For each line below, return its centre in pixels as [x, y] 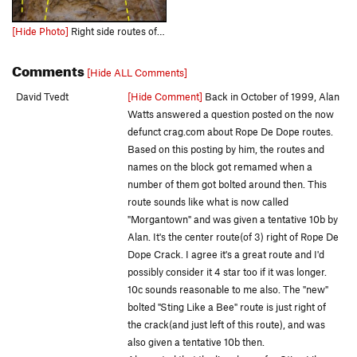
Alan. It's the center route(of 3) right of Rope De [233, 237]
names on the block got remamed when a [220, 167]
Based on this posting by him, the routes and [226, 149]
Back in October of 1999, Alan [271, 97]
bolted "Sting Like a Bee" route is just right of [227, 307]
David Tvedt [42, 97]
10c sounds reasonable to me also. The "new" [228, 290]
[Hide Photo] [40, 31]
